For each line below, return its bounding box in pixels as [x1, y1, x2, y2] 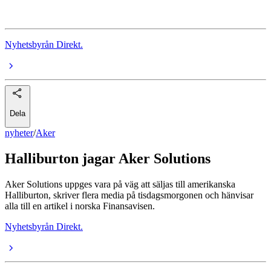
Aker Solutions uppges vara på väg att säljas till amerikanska [5, 179, 235, 190]
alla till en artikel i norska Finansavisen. [5, 201, 155, 212]
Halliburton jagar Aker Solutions [5, 151, 211, 167]
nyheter [5, 128, 33, 139]
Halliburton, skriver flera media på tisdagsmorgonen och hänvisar [5, 190, 253, 201]
